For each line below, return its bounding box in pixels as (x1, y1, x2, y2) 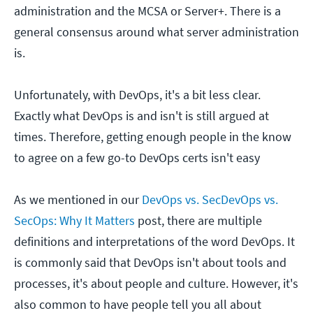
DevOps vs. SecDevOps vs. (142, 191, 278, 208)
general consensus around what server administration (14, 24, 299, 41)
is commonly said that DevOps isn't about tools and (14, 254, 286, 271)
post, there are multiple (135, 212, 262, 229)
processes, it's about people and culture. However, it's (14, 275, 298, 292)
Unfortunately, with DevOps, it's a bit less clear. (14, 87, 261, 103)
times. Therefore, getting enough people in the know (14, 129, 291, 145)
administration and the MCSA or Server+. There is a (14, 3, 281, 20)
